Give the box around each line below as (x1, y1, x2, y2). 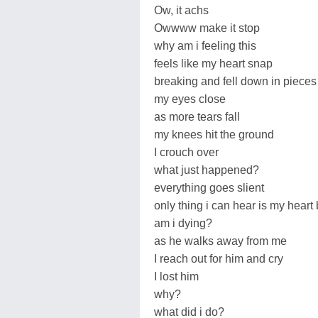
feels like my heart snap (154, 57, 273, 70)
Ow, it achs (154, 4, 209, 16)
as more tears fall (154, 110, 240, 123)
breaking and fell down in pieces (154, 75, 317, 87)
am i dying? (154, 216, 212, 229)
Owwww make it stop (154, 21, 260, 34)
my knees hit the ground (154, 128, 274, 141)
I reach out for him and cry (154, 252, 283, 265)
